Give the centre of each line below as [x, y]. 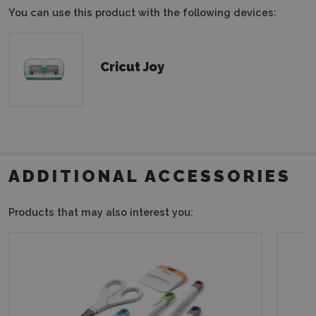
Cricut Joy [132, 67]
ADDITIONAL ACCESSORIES [150, 176]
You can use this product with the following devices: [142, 12]
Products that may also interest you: [101, 212]
